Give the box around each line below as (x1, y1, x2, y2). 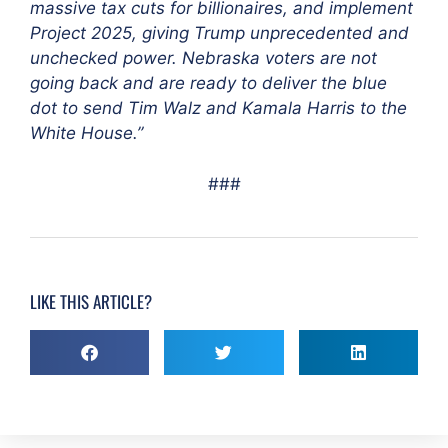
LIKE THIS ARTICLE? (30, 289, 152, 314)
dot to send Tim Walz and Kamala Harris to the (30, 98, 407, 118)
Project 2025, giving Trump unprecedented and (30, 23, 409, 43)
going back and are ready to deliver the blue (30, 73, 387, 93)
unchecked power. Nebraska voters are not (30, 48, 377, 68)
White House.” (30, 123, 143, 143)
